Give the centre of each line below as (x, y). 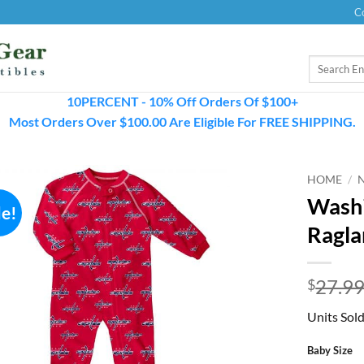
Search (323, 63)
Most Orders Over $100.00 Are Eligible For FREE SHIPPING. (182, 121)
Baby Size (330, 351)
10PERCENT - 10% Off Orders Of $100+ (182, 101)
